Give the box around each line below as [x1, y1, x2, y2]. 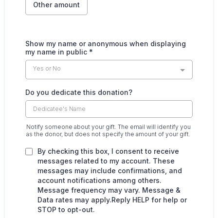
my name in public [25, 48, 89, 56]
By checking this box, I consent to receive [37, 147, 179, 155]
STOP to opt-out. [37, 205, 95, 214]
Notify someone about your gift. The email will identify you [26, 123, 191, 130]
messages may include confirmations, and [37, 166, 182, 175]
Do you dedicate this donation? [25, 88, 132, 96]
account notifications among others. [37, 176, 162, 184]
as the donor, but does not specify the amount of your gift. [26, 130, 190, 138]
